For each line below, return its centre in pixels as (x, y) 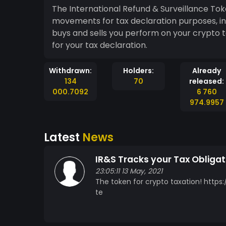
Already (207, 71)
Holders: (138, 71)
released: (207, 81)
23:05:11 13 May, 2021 (129, 171)
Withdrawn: (70, 71)
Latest (63, 137)
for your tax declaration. (100, 45)
